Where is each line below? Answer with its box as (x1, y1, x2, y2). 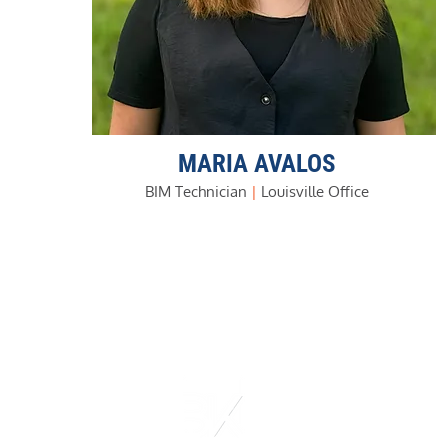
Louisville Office (257, 182, 369, 201)
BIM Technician (145, 182, 247, 201)
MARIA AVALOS (178, 149, 336, 178)
